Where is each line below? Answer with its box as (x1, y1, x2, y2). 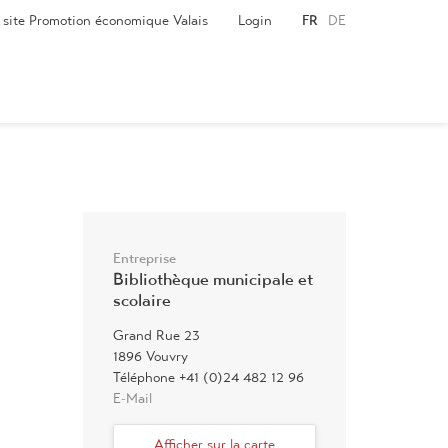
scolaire (113, 289, 171, 311)
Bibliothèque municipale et (113, 268, 313, 290)
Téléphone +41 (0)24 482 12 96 (113, 368, 304, 386)
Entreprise (113, 249, 176, 267)
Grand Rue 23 (113, 326, 200, 344)
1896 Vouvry (113, 347, 188, 365)
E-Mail (113, 389, 152, 407)
